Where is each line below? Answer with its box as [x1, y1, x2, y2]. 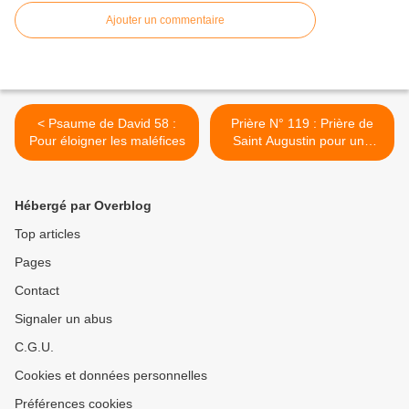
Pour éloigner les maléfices [28, 132, 185, 148]
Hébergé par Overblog [15, 197, 152, 213]
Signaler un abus [15, 310, 112, 326]
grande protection [251, 150, 353, 165]
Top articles [15, 225, 80, 241]
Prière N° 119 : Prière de [231, 115, 373, 131]
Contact [15, 282, 59, 298]
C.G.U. [15, 339, 54, 354]
